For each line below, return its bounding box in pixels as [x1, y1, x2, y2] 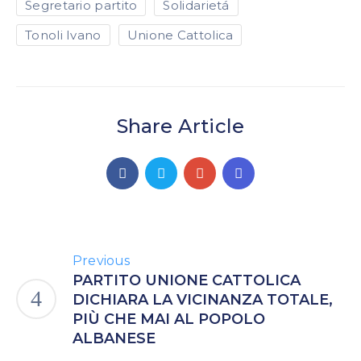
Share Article [116, 114, 245, 138]
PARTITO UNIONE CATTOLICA [73, 272, 301, 289]
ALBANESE [73, 330, 156, 347]
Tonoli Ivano [25, 27, 102, 43]
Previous [73, 253, 131, 268]
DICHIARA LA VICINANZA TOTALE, [73, 291, 333, 309]
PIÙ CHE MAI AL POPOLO [73, 310, 265, 328]
